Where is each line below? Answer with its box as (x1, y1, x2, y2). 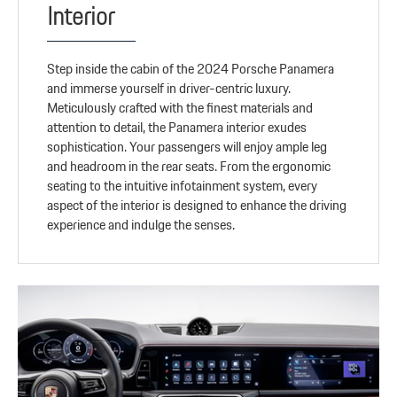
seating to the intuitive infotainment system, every (47, 175, 318, 198)
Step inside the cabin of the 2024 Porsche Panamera (47, 58, 335, 81)
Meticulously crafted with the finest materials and (47, 97, 314, 120)
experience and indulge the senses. (47, 214, 236, 237)
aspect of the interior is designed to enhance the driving (47, 194, 347, 217)
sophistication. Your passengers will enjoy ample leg (47, 136, 328, 159)
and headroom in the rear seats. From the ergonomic (47, 155, 331, 178)
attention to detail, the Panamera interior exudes (47, 116, 307, 139)
